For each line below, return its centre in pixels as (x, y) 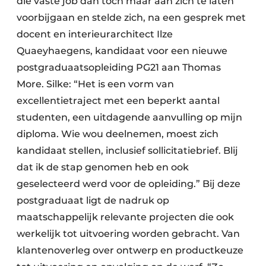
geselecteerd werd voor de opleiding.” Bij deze (129, 184)
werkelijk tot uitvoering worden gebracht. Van (128, 234)
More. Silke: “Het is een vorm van (95, 84)
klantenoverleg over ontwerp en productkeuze (130, 251)
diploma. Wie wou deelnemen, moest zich (118, 134)
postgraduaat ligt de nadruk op (93, 201)
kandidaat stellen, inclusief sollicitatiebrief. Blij (127, 151)
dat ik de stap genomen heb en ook (103, 167)
